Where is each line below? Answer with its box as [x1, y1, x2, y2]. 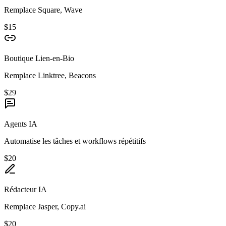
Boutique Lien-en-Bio [4, 54, 74, 63]
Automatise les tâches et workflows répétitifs [4, 137, 146, 146]
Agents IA [4, 120, 37, 129]
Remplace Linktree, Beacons [4, 71, 96, 80]
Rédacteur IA [4, 185, 47, 194]
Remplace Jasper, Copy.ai [4, 202, 86, 211]
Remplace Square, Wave [4, 6, 82, 15]
